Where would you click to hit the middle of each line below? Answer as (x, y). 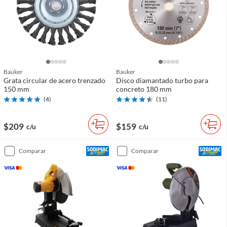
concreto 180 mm (144, 89)
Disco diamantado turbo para (162, 80)
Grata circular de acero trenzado (54, 80)
